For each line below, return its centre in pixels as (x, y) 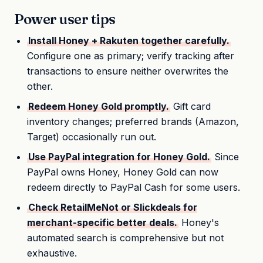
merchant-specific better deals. (102, 222)
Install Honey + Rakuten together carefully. (129, 40)
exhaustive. (52, 253)
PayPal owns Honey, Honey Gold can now (123, 172)
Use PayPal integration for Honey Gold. (119, 156)
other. (40, 86)
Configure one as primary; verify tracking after (131, 55)
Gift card (191, 106)
